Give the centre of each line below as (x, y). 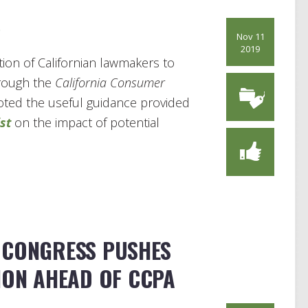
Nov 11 (250, 36)
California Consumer (110, 83)
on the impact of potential (85, 123)
